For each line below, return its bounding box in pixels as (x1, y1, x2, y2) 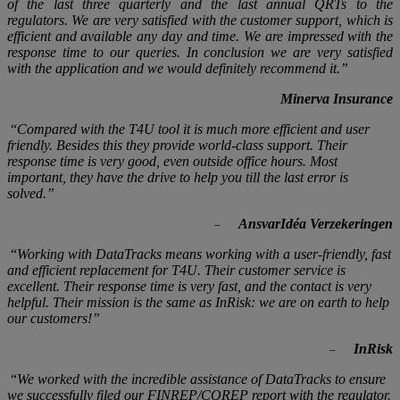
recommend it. (260, 60, 340, 76)
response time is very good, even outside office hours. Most (7, 153, 337, 169)
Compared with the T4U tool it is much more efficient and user (17, 121, 370, 137)
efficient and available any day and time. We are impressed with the (7, 28, 393, 44)
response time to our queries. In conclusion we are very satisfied (7, 44, 393, 60)
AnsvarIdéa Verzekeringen (238, 215, 393, 231)
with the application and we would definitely (7, 60, 260, 76)
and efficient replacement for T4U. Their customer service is (7, 262, 346, 278)
